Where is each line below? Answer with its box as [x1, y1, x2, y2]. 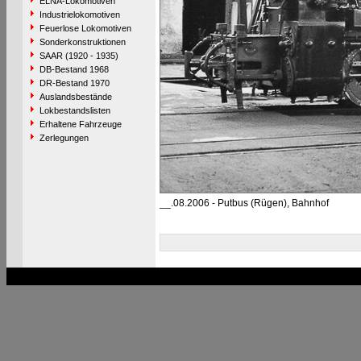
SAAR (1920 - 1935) [39, 51, 118, 60]
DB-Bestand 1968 [39, 64, 109, 74]
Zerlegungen [39, 133, 89, 143]
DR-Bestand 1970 [39, 78, 110, 88]
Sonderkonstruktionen [39, 37, 126, 47]
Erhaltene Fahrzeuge [39, 119, 122, 129]
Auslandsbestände [39, 92, 112, 102]
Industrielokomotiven [39, 10, 120, 19]
